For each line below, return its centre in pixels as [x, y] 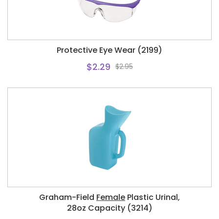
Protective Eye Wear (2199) [109, 50]
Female [111, 197]
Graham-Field [68, 197]
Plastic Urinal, [153, 197]
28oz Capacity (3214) [109, 208]
